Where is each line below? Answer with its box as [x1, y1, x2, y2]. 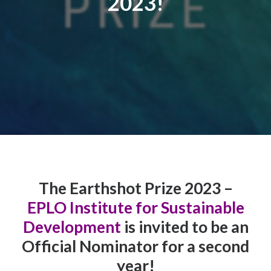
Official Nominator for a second [22, 237, 249, 256]
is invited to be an [120, 217, 249, 237]
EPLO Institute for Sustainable [27, 198, 244, 217]
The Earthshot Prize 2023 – [38, 178, 233, 198]
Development [22, 217, 121, 237]
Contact [22, 3, 71, 22]
